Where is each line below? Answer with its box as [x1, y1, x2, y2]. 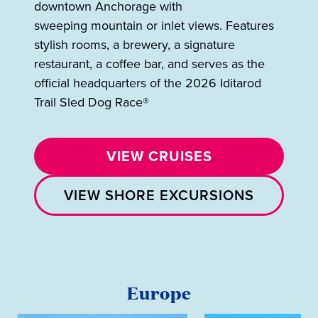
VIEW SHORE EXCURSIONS [64, 185, 254, 207]
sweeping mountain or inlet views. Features [34, 16, 274, 35]
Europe [126, 280, 192, 305]
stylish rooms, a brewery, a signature [34, 35, 235, 55]
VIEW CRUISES [106, 146, 212, 168]
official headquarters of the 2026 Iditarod [34, 74, 261, 93]
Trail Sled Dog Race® [34, 93, 149, 112]
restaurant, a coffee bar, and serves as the [34, 55, 265, 74]
